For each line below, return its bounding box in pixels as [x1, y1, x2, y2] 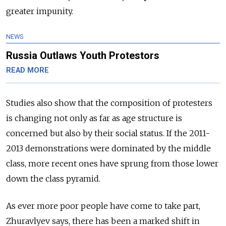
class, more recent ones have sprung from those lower [6, 158, 218, 168]
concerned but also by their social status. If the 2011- [6, 128, 210, 138]
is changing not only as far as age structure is [6, 112, 182, 123]
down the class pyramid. [6, 173, 100, 184]
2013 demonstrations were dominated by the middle [6, 143, 211, 153]
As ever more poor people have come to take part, [6, 200, 200, 211]
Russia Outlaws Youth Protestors [6, 49, 159, 62]
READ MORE [6, 66, 49, 75]
